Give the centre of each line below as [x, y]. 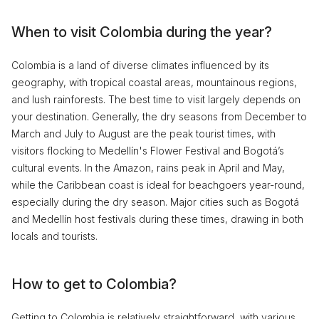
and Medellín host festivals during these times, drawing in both [157, 219]
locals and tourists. [54, 236]
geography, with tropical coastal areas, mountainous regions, [154, 82]
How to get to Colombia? [94, 284]
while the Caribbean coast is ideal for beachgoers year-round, [158, 185]
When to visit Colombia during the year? [142, 32]
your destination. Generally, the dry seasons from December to [159, 116]
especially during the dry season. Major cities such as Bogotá [155, 202]
